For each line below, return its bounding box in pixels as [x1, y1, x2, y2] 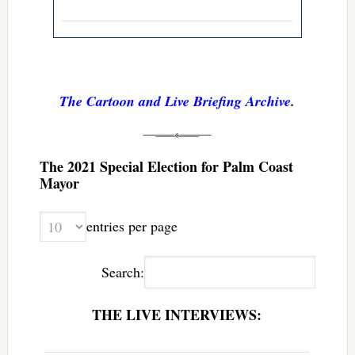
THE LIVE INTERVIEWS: [91, 303, 261, 325]
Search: [101, 261, 145, 281]
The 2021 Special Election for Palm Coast [39, 155, 293, 177]
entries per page [86, 216, 177, 236]
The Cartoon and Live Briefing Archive [59, 90, 292, 111]
